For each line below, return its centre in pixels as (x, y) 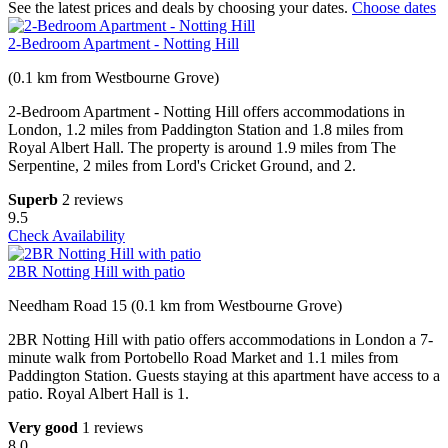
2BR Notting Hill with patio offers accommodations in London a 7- (220, 340)
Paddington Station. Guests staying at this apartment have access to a (224, 376)
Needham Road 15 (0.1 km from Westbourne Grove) (175, 306)
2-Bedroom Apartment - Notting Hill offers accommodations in (206, 112)
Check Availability (66, 236)
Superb (33, 200)
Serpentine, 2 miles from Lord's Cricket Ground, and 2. (182, 166)
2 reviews (92, 200)
